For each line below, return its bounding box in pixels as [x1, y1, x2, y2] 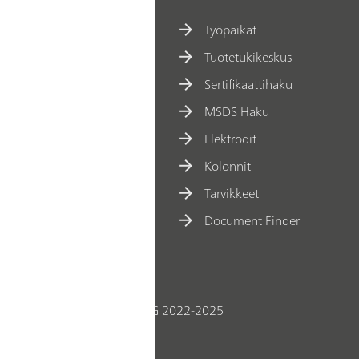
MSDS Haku [204, 100, 270, 123]
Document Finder [204, 209, 301, 232]
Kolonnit [204, 155, 252, 178]
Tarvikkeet [204, 182, 260, 205]
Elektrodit [204, 127, 257, 151]
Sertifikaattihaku [204, 73, 293, 96]
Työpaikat [204, 18, 257, 42]
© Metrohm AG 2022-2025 [72, 298, 224, 321]
